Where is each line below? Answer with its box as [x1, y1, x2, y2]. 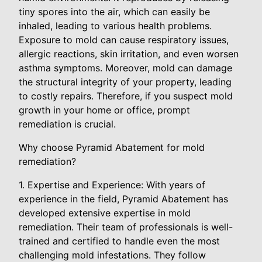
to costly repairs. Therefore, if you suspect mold [19, 90, 233, 102]
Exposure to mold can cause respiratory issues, [19, 34, 229, 46]
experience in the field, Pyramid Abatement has [19, 193, 228, 205]
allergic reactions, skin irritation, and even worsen [19, 48, 239, 60]
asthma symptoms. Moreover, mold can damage [19, 62, 232, 74]
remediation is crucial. [19, 118, 116, 130]
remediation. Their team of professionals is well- [19, 221, 233, 233]
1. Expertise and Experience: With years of [19, 179, 205, 191]
